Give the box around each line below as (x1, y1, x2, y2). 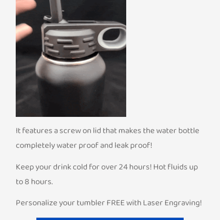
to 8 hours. (16, 175, 53, 189)
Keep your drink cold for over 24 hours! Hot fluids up (16, 160, 198, 174)
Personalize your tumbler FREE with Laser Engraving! (16, 196, 202, 210)
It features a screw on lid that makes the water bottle (16, 124, 200, 138)
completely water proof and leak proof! (16, 139, 153, 153)
